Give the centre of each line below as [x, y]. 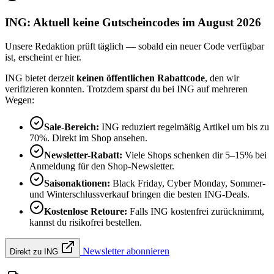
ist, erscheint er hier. [43, 57]
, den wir [222, 78]
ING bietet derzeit [41, 78]
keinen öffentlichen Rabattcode [141, 78]
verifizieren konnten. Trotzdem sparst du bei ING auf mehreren [126, 89]
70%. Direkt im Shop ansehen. [88, 138]
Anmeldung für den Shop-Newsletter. [102, 166]
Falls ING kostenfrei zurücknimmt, [196, 211]
